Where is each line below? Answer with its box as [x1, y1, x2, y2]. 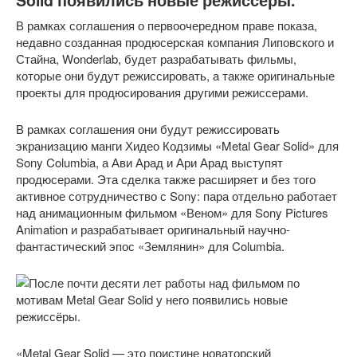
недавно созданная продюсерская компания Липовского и [16, 33, 334, 50]
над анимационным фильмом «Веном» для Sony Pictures [16, 204, 328, 221]
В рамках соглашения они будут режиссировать [16, 120, 280, 137]
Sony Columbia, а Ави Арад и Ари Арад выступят [16, 154, 283, 171]
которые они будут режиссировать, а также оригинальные [16, 67, 335, 84]
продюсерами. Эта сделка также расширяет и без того [16, 171, 316, 187]
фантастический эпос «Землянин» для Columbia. [16, 237, 284, 254]
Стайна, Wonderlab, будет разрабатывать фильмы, [16, 50, 296, 67]
